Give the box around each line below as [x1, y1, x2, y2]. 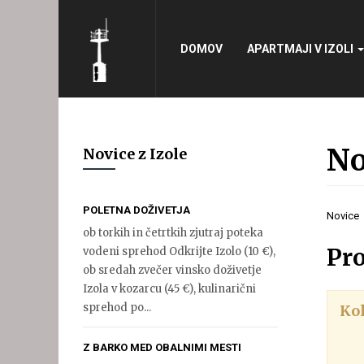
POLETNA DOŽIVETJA [83, 203, 190, 216]
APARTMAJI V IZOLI [247, 41, 356, 55]
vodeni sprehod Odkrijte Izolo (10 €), [83, 244, 275, 258]
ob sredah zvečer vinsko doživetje [83, 262, 262, 277]
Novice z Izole [83, 145, 187, 163]
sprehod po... [83, 300, 151, 314]
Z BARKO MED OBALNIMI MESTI [83, 340, 241, 353]
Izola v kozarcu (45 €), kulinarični [83, 281, 256, 296]
